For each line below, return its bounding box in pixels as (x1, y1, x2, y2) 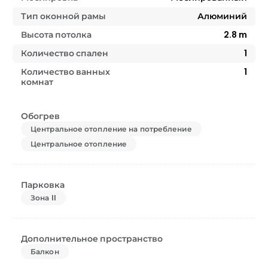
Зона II (31, 192, 56, 203)
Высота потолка (21, 28, 92, 41)
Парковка (21, 178, 65, 191)
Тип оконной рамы (21, 10, 106, 22)
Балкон (31, 246, 59, 257)
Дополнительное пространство (21, 232, 163, 245)
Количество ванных (21, 65, 110, 78)
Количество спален (21, 47, 108, 59)
